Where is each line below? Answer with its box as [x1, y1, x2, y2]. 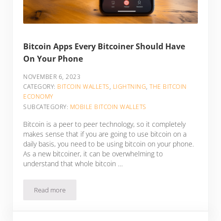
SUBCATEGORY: [23, 102, 70, 111]
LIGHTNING [112, 82, 147, 91]
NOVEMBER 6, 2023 [23, 73, 81, 81]
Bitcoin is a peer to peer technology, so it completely [23, 119, 186, 129]
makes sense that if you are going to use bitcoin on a [23, 129, 187, 139]
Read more [34, 185, 66, 194]
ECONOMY [23, 92, 53, 101]
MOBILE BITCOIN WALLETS [70, 102, 147, 111]
